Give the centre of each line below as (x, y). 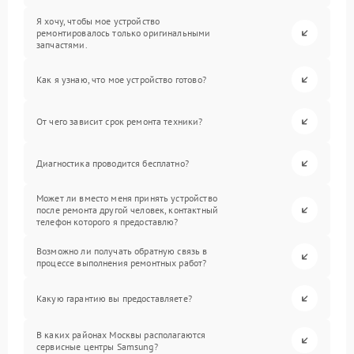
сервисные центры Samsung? (97, 346)
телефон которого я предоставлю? (107, 222)
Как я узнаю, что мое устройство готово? (121, 79)
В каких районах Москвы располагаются (121, 334)
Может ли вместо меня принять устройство (127, 198)
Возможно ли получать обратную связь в (122, 250)
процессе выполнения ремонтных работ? (122, 262)
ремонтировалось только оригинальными (124, 33)
